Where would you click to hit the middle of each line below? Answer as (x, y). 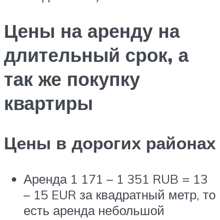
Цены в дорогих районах (110, 143)
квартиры (48, 103)
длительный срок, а (96, 55)
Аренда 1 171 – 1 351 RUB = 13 (116, 179)
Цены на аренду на (92, 30)
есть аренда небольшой (94, 210)
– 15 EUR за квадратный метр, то (120, 195)
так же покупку (72, 79)
